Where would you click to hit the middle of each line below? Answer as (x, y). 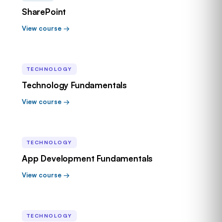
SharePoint (44, 12)
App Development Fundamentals (87, 158)
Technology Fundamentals (75, 85)
